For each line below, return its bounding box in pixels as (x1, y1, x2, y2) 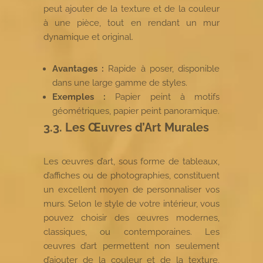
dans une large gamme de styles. (52, 77, 187, 88)
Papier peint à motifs (106, 91, 220, 102)
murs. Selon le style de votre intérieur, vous (43, 198, 220, 209)
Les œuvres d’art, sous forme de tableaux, (43, 156, 220, 167)
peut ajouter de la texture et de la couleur (43, 3, 220, 14)
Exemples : (52, 91, 106, 102)
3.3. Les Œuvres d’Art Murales (43, 120, 209, 134)
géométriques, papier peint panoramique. (52, 105, 220, 116)
